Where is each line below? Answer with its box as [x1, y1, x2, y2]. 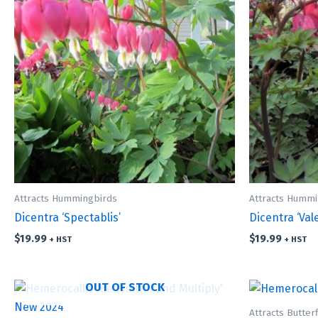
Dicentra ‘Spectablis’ [14, 211, 121, 225]
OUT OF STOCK [84, 280, 165, 295]
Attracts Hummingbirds [14, 192, 117, 204]
